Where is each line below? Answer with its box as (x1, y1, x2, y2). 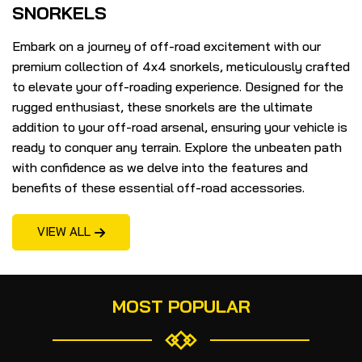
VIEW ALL (37, 223, 90, 239)
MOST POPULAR (112, 294, 250, 318)
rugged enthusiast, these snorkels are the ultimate (12, 98, 313, 115)
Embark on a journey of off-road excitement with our (12, 37, 321, 54)
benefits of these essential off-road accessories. (12, 179, 305, 196)
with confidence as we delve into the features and (12, 158, 308, 175)
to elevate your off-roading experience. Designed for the (12, 78, 343, 95)
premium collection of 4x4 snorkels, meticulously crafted (12, 57, 350, 74)
